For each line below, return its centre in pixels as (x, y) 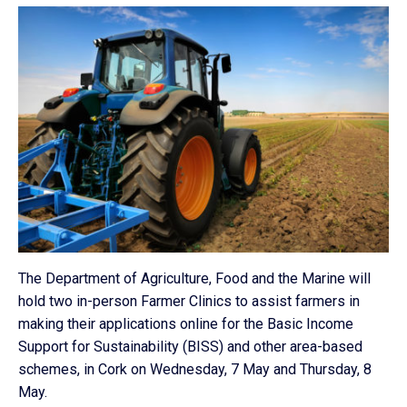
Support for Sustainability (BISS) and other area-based (190, 346)
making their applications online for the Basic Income (186, 323)
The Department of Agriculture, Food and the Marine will (194, 278)
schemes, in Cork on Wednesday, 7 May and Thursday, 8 (195, 369)
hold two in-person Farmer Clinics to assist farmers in (189, 301)
